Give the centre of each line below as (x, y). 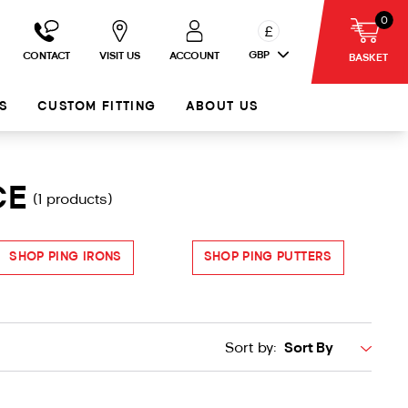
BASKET (368, 58)
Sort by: (251, 349)
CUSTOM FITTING (97, 107)
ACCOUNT (194, 56)
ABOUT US (222, 107)
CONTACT (46, 56)
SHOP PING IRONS (66, 257)
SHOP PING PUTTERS (268, 257)
